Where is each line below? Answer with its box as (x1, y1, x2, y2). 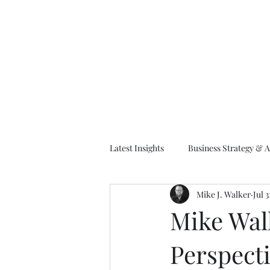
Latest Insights (110, 142, 164, 154)
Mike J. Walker (196, 188, 251, 200)
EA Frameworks (134, 190, 194, 202)
